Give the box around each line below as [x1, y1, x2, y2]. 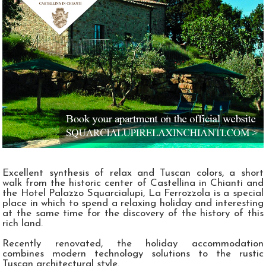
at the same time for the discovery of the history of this [2, 208, 264, 218]
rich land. [2, 218, 43, 229]
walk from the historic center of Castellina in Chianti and [2, 178, 264, 188]
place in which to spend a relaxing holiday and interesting [2, 198, 264, 208]
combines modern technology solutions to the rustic [2, 248, 264, 259]
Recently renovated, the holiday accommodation [2, 238, 264, 249]
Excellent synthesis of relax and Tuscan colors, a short [2, 167, 264, 178]
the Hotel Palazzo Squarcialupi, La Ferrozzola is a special [2, 188, 264, 198]
